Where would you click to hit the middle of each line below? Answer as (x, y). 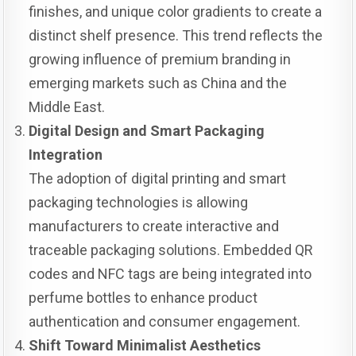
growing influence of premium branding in (160, 59)
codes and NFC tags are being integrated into (170, 274)
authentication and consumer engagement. (165, 321)
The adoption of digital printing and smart (158, 178)
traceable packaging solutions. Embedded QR (171, 250)
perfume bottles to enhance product (143, 298)
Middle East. (67, 107)
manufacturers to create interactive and (154, 226)
